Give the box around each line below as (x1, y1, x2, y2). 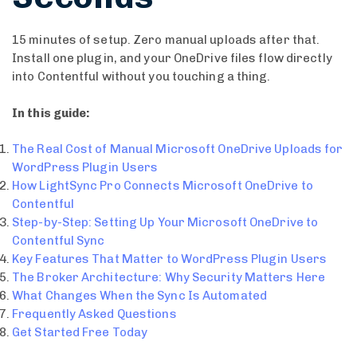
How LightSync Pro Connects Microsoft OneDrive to (12, 178, 313, 194)
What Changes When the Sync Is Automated (12, 288, 267, 304)
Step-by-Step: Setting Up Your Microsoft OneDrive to (12, 215, 319, 230)
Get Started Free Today (12, 325, 148, 340)
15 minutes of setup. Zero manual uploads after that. (12, 33, 320, 48)
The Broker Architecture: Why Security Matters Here (12, 270, 325, 285)
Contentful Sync (12, 233, 105, 249)
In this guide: (12, 105, 91, 120)
